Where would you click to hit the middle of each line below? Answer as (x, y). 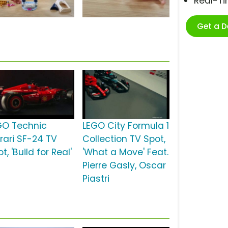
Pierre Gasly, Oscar (124, 166)
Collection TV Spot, (124, 139)
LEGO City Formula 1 (125, 126)
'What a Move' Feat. (125, 152)
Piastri (96, 179)
